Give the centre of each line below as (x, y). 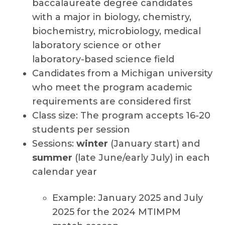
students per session (81, 130)
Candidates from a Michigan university (122, 73)
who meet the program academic (112, 87)
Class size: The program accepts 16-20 (121, 116)
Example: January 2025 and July (128, 198)
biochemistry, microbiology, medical (117, 31)
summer (52, 158)
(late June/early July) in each (141, 158)
